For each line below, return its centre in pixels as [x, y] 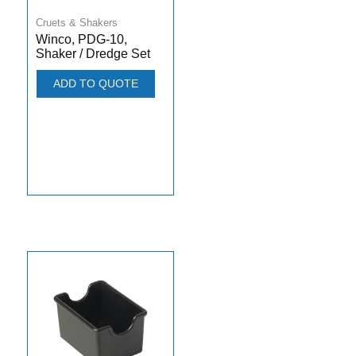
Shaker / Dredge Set [93, 54]
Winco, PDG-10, [81, 40]
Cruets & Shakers [76, 23]
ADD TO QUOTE [95, 84]
